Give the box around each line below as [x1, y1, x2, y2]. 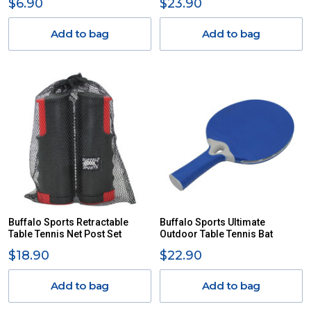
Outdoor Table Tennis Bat [160, 228, 273, 239]
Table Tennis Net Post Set [8, 228, 121, 239]
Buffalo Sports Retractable [8, 217, 128, 228]
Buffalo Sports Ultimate [160, 217, 265, 228]
